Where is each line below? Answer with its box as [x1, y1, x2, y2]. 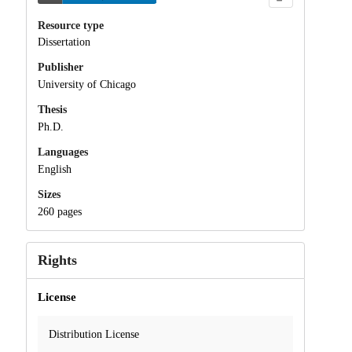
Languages [37, 145, 88, 158]
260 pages [37, 205, 82, 218]
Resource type [37, 19, 104, 31]
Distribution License [48, 328, 139, 340]
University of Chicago [37, 79, 136, 91]
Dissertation [37, 36, 90, 49]
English [37, 163, 71, 175]
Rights [37, 251, 77, 268]
